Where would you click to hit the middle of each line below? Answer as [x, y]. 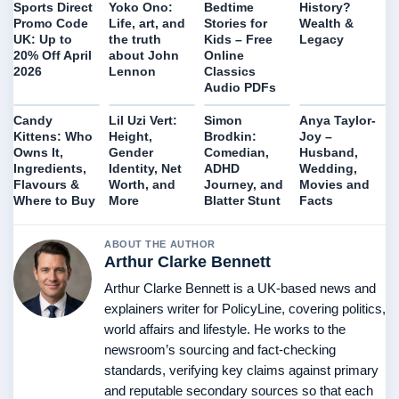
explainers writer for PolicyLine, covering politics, [245, 309]
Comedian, [236, 153]
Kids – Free [238, 40]
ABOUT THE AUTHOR [160, 244]
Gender [131, 153]
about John [144, 56]
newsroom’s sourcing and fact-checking [220, 350]
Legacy [322, 39]
